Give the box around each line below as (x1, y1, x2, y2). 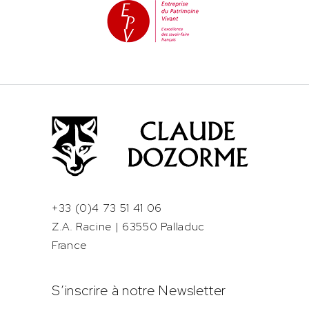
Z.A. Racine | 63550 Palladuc (52, 219, 205, 234)
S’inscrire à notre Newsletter (52, 281, 227, 299)
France (52, 238, 87, 252)
